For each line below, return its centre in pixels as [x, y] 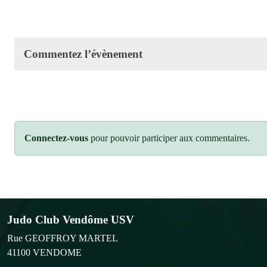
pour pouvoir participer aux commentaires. [169, 138]
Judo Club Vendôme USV [71, 219]
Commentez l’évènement [83, 54]
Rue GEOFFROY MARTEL [63, 238]
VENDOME [57, 252]
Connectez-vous [56, 138]
